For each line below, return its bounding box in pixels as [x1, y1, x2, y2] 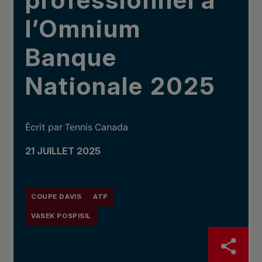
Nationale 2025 [25, 71, 216, 101]
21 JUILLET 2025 [25, 145, 101, 157]
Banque [25, 43, 118, 72]
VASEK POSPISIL [31, 212, 92, 220]
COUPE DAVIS [31, 192, 82, 201]
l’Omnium [25, 14, 142, 43]
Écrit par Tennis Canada [25, 121, 128, 134]
